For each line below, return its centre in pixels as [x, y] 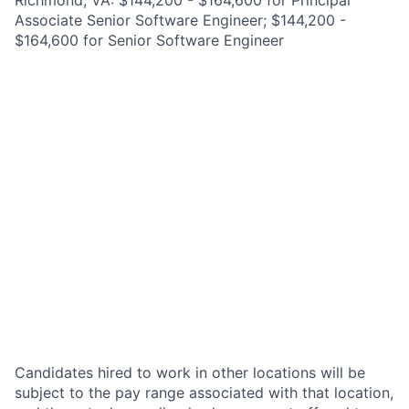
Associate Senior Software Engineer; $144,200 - [180, 20]
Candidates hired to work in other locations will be [190, 372]
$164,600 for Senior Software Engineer [149, 40]
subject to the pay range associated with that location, [204, 393]
